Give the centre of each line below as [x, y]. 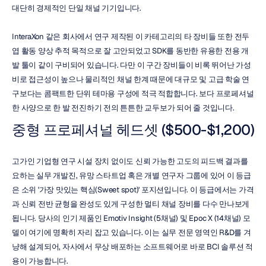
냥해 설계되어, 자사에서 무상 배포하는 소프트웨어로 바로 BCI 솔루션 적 [132, 247]
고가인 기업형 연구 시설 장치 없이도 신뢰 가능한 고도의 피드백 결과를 [130, 161]
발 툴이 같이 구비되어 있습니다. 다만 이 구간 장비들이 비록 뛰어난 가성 [132, 65]
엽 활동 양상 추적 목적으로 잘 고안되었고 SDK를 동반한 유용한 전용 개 [130, 51]
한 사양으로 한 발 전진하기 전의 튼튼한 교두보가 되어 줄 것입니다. [123, 108]
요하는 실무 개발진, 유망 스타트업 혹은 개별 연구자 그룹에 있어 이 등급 [132, 175]
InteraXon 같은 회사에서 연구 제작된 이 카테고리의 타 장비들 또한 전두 [131, 37]
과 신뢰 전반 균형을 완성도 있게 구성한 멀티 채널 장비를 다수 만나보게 [131, 204]
